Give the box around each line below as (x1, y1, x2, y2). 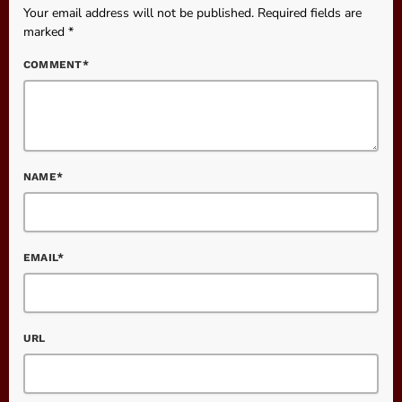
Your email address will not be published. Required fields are (23, 4, 362, 22)
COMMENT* (23, 58, 89, 72)
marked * (23, 23, 74, 41)
